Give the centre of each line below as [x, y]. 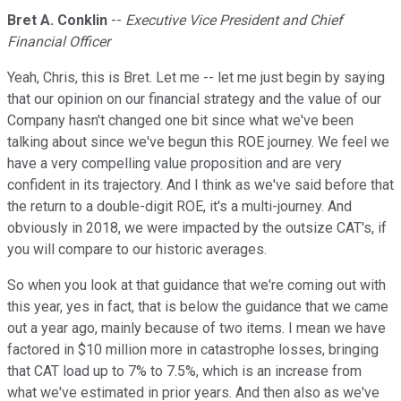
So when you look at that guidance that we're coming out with [196, 286]
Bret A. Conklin [57, 21]
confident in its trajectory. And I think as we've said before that [200, 185]
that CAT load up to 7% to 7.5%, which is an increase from [184, 371]
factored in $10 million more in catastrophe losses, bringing [193, 350]
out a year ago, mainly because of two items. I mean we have [196, 328]
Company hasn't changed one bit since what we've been [180, 121]
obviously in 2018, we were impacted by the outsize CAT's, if [197, 228]
